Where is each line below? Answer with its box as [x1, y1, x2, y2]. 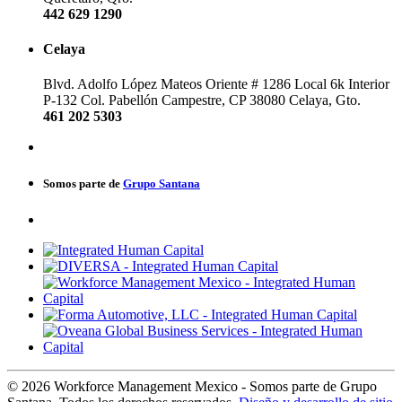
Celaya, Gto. [289, 92, 361, 109]
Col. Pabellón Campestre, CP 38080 [81, 92, 289, 109]
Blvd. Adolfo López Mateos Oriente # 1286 [43, 76, 291, 92]
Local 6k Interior [294, 76, 389, 92]
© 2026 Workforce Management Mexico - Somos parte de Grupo [7, 378, 377, 394]
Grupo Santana [123, 177, 200, 191]
